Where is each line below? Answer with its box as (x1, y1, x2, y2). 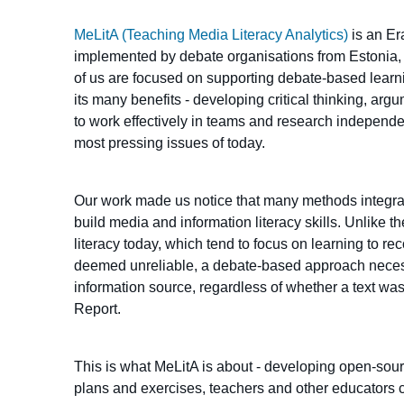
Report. (74, 301, 125, 317)
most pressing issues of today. (74, 135, 266, 151)
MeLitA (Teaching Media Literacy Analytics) (74, 27, 349, 43)
